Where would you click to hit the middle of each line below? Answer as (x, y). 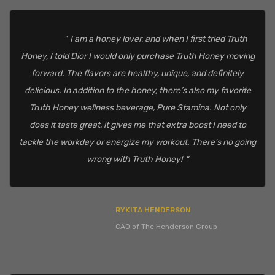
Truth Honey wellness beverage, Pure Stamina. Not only (137, 108)
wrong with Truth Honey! (134, 160)
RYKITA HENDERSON (153, 210)
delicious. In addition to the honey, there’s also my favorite (137, 91)
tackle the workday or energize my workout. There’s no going (137, 142)
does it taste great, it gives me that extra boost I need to (137, 125)
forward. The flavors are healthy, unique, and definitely (137, 74)
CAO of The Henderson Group (166, 227)
